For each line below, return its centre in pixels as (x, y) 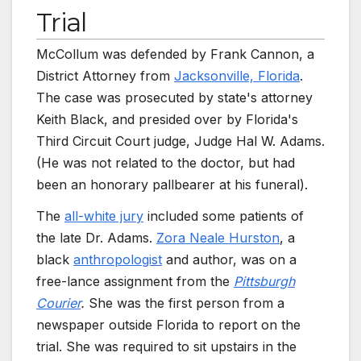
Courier (58, 303)
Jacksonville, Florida (237, 75)
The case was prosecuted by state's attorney (174, 97)
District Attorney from (105, 75)
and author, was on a (229, 260)
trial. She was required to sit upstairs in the (166, 347)
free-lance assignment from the (135, 282)
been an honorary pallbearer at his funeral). (172, 184)
